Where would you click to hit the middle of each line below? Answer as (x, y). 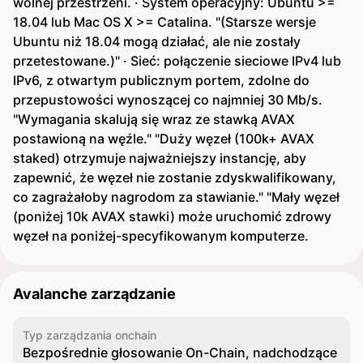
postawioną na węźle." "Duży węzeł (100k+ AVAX (164, 139)
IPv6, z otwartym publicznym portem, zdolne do (161, 80)
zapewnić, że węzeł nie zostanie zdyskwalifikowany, (175, 177)
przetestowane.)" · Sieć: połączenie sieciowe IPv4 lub (177, 61)
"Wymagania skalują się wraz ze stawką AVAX (154, 119)
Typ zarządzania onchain (90, 335)
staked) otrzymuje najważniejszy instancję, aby (160, 158)
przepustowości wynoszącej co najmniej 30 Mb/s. (168, 100)
